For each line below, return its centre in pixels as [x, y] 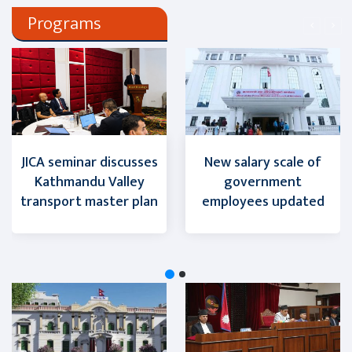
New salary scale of [263, 163]
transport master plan [89, 202]
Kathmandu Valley [89, 183]
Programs [64, 24]
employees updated [263, 202]
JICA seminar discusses [89, 163]
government [263, 183]
